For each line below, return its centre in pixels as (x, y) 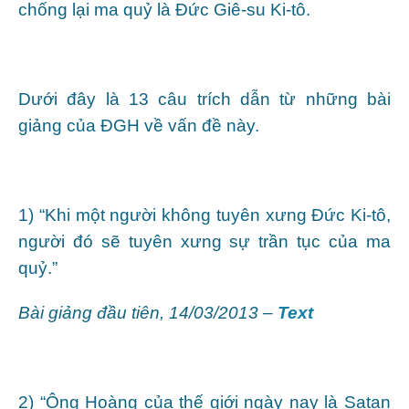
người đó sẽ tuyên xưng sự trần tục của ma (204, 241)
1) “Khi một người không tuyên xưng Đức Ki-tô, (204, 215)
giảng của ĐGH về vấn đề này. (139, 125)
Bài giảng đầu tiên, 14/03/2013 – (148, 312)
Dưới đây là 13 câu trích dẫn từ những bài (204, 99)
